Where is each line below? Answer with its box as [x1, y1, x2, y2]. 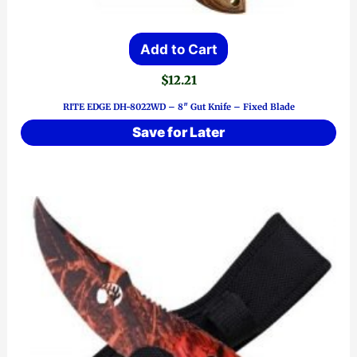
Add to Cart [139, 41, 218, 57]
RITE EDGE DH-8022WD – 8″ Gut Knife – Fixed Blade [62, 101, 295, 113]
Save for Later [132, 124, 225, 140]
